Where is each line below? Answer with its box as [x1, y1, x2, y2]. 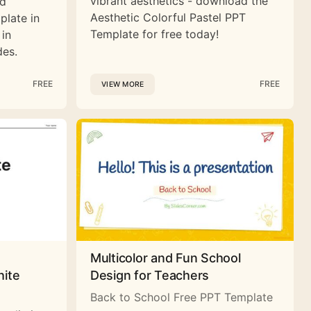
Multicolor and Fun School [90, 250, 241, 265]
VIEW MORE [101, 79, 144, 89]
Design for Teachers [90, 267, 210, 283]
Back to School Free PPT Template [90, 289, 273, 304]
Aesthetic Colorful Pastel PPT [90, 10, 246, 24]
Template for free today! [90, 26, 219, 41]
